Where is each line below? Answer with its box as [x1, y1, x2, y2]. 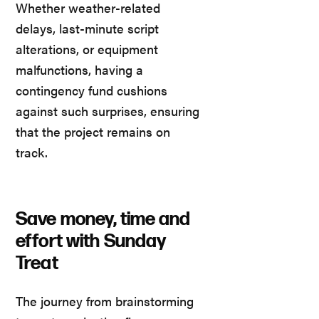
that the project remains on [16, 122, 170, 140]
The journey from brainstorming [16, 291, 194, 310]
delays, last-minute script [16, 19, 159, 37]
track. [16, 142, 48, 161]
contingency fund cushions [16, 80, 167, 99]
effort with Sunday [16, 230, 167, 253]
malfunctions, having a [16, 60, 143, 78]
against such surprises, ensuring [16, 101, 199, 120]
